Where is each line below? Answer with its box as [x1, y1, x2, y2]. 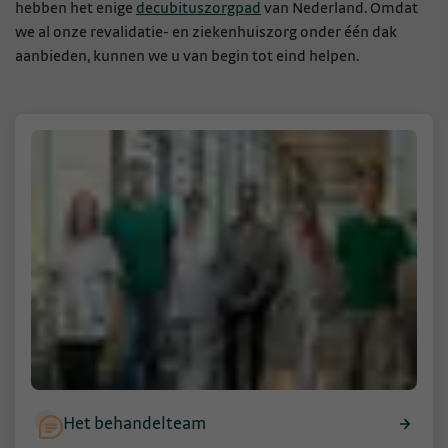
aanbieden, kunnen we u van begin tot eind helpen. [15, 47, 359, 64]
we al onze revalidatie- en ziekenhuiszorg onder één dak [15, 23, 397, 40]
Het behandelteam [63, 415, 206, 434]
